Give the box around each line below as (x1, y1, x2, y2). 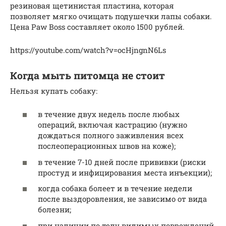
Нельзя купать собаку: (10, 85, 97, 96)
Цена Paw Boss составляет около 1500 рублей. (10, 21, 185, 32)
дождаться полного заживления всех (38, 130, 184, 141)
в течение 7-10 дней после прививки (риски (38, 156, 206, 167)
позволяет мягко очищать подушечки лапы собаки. (10, 11, 212, 21)
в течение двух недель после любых (38, 109, 180, 120)
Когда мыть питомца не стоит (10, 69, 165, 82)
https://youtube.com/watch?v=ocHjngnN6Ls (10, 44, 166, 55)
